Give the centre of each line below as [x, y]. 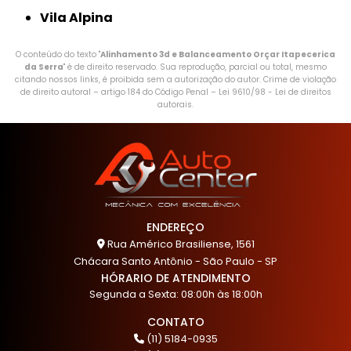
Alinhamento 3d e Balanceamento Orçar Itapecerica [218, 55]
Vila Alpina [81, 18]
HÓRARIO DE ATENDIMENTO [175, 278]
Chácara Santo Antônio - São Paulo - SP [175, 261]
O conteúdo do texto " [58, 55]
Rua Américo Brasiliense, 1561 [179, 244]
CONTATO [175, 322]
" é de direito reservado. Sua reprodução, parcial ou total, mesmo [195, 67]
